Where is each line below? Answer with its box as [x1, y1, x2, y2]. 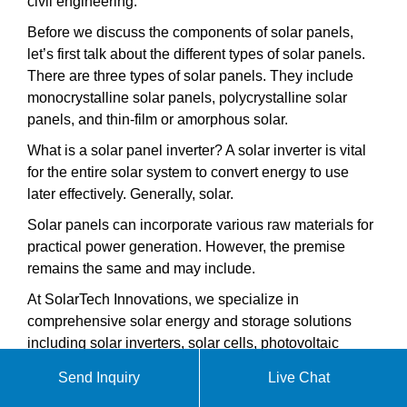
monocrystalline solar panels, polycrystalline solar [27, 89, 347, 105]
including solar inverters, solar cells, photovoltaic [27, 334, 339, 351]
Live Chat [268, 370, 331, 385]
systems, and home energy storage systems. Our [27, 378, 339, 394]
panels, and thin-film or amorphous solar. [27, 111, 288, 127]
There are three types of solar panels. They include [27, 67, 353, 84]
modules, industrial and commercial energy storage [27, 356, 355, 372]
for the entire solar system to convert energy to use [27, 164, 349, 180]
